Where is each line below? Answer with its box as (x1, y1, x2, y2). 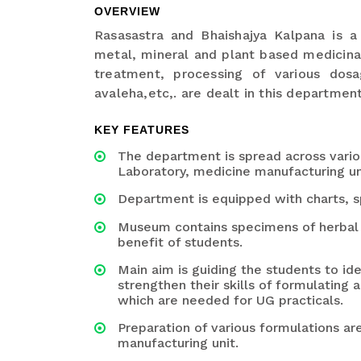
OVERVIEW (94, 5, 160, 19)
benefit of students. (118, 234, 243, 251)
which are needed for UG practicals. (118, 293, 343, 309)
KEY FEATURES (94, 123, 189, 137)
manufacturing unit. (118, 335, 239, 351)
